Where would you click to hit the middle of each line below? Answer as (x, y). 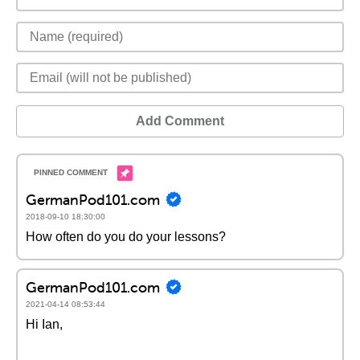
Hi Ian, (44, 324)
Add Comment (180, 121)
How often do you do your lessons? (126, 237)
